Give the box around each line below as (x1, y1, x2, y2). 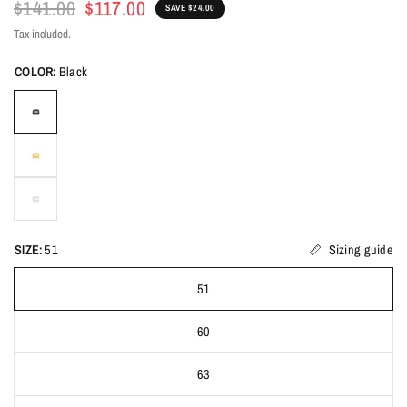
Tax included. (14, 25, 71, 42)
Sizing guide (328, 240, 393, 258)
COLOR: (15, 62, 57, 80)
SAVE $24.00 (165, 2, 215, 15)
